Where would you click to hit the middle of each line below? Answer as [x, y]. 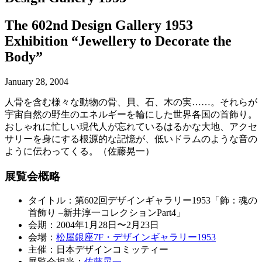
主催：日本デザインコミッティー [98, 250]
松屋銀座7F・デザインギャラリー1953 [136, 237]
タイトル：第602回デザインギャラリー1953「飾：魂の [143, 201]
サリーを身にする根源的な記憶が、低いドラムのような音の [131, 139]
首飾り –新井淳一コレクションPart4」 [107, 213]
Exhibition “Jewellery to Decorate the [118, 41]
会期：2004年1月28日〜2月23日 [94, 225]
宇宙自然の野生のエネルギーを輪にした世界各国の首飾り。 [131, 114]
